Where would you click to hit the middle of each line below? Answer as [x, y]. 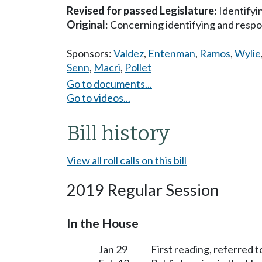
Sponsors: [90, 53]
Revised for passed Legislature [140, 11]
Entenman [172, 53]
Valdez [129, 53]
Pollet [138, 67]
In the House [103, 223]
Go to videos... [99, 97]
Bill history [118, 133]
